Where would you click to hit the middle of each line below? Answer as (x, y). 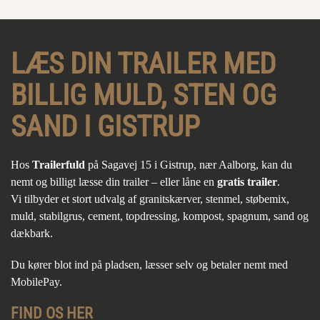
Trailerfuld (59, 165)
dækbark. (32, 234)
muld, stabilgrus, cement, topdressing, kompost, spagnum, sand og (160, 216)
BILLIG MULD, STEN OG (144, 95)
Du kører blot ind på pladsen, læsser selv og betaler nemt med (149, 265)
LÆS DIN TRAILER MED (143, 64)
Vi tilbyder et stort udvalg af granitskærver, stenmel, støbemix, (150, 199)
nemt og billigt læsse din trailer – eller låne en (114, 182)
